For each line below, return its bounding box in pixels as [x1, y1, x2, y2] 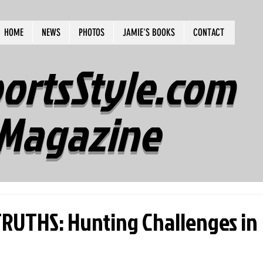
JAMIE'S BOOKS [123, 26, 175, 38]
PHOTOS [79, 26, 104, 38]
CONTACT [193, 26, 224, 38]
